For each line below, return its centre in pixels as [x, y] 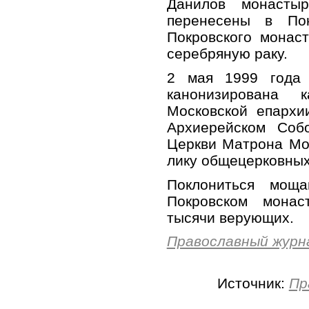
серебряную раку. [227, 54]
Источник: [253, 283]
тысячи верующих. [230, 217]
